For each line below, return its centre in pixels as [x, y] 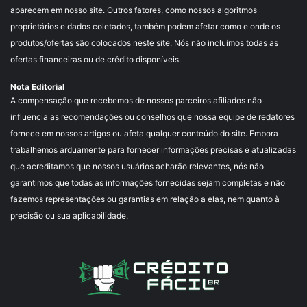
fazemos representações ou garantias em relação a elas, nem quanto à [145, 199]
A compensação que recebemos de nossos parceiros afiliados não [136, 101]
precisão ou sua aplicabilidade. [69, 216]
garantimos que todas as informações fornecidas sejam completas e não [148, 183]
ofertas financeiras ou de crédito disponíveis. [96, 60]
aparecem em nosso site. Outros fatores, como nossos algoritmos [134, 10]
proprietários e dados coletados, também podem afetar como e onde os [145, 27]
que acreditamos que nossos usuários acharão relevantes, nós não [137, 167]
